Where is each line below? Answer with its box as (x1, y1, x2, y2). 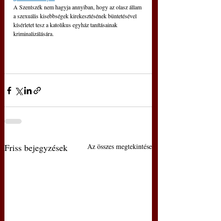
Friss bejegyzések (4, 142, 68, 153)
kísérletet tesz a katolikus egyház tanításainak (13, 21, 119, 29)
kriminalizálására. (13, 30, 54, 37)
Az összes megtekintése (87, 142, 152, 151)
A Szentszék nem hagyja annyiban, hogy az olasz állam (13, 3, 143, 11)
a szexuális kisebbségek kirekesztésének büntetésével (13, 12, 138, 20)
